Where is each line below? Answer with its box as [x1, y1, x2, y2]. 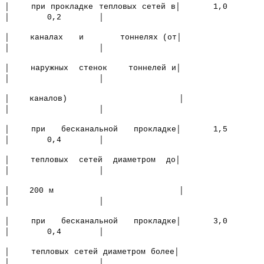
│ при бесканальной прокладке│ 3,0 [5, 217, 259, 226]
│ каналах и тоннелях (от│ [5, 33, 259, 42]
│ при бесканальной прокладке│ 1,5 [5, 125, 259, 134]
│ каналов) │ [5, 94, 259, 104]
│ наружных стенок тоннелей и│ [5, 64, 259, 73]
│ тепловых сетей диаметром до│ [5, 156, 259, 165]
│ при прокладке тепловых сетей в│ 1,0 [5, 2, 259, 12]
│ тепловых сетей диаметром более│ [5, 247, 259, 257]
